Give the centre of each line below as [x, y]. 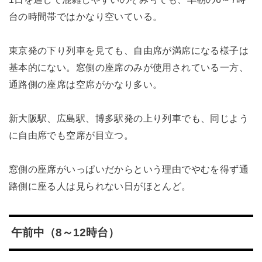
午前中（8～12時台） [65, 233]
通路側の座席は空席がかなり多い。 [85, 84]
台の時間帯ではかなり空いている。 [85, 17]
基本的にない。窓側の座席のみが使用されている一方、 [129, 67]
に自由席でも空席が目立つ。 [71, 135]
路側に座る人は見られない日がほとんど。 [100, 186]
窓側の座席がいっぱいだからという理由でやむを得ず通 [129, 169]
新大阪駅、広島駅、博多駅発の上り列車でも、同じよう [129, 118]
